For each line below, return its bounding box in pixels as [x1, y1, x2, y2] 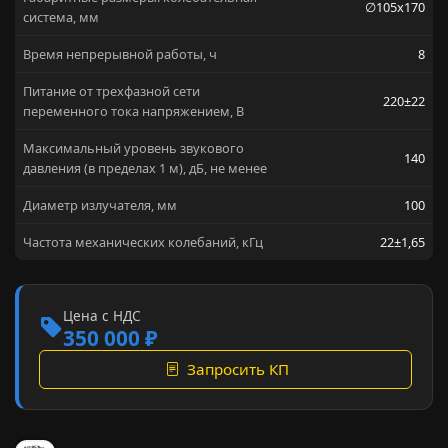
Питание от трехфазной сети [23, 82, 200, 101]
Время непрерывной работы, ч [23, 45, 217, 64]
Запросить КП [186, 359, 289, 380]
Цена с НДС [63, 306, 141, 326]
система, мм [23, 8, 99, 27]
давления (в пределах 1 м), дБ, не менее [23, 159, 267, 178]
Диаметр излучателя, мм [23, 196, 177, 215]
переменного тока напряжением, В [23, 102, 244, 121]
